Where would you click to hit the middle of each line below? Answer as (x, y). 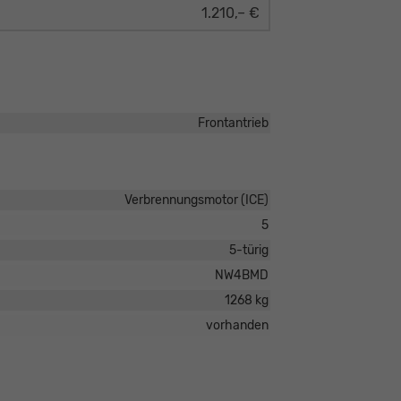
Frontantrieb (233, 124)
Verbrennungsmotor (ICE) (196, 200)
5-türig (248, 251)
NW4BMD (241, 276)
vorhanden (237, 326)
